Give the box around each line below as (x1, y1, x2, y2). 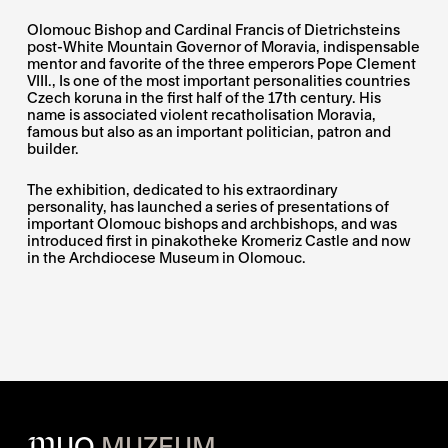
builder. (27, 139, 80, 157)
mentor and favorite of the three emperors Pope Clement (27, 54, 417, 72)
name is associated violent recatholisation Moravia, (27, 105, 377, 123)
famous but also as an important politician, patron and (27, 122, 392, 140)
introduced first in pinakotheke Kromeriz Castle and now (27, 231, 412, 249)
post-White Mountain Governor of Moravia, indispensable (27, 37, 421, 55)
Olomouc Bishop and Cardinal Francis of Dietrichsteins (27, 20, 401, 38)
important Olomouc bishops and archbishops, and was (27, 214, 398, 232)
